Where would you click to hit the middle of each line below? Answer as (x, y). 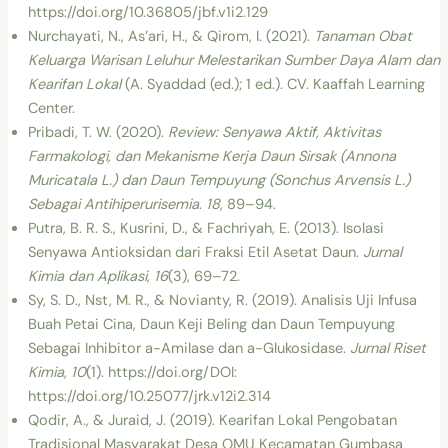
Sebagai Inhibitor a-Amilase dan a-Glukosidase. (188, 348)
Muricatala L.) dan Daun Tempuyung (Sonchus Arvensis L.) (218, 180)
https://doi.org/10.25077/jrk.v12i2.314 (149, 396)
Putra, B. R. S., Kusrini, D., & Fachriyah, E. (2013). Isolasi (205, 228)
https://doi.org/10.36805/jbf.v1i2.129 (147, 12)
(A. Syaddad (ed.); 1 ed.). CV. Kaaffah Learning (272, 84)
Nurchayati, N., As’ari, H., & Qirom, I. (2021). (170, 36)
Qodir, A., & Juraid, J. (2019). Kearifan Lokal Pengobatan (212, 420)
